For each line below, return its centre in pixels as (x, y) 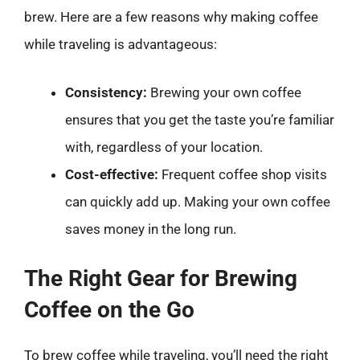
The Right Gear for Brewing (161, 278)
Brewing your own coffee (224, 92)
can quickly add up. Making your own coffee (198, 201)
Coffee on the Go (109, 310)
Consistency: (106, 92)
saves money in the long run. (151, 229)
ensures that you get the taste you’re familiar (200, 119)
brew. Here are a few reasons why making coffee (171, 17)
